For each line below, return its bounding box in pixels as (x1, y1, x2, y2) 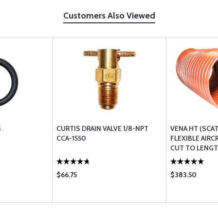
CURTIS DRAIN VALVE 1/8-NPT (56, 124, 148, 133)
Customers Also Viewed (63, 10, 155, 21)
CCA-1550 (56, 134, 86, 143)
